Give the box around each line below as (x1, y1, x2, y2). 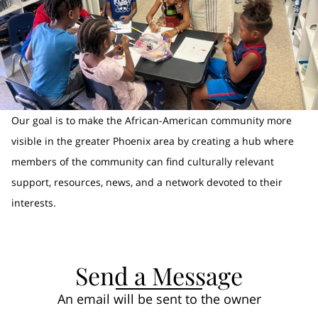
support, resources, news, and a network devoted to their (11, 175, 283, 189)
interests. (11, 196, 56, 209)
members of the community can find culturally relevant (11, 155, 274, 168)
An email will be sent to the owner (57, 290, 261, 307)
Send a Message (75, 259, 243, 292)
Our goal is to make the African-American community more (11, 114, 292, 127)
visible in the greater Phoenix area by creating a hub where (11, 134, 294, 148)
